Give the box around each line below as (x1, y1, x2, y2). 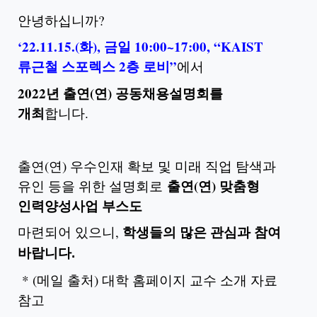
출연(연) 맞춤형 (167, 175, 260, 195)
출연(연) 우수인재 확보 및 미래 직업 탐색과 (18, 156, 276, 175)
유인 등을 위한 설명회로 (18, 176, 167, 195)
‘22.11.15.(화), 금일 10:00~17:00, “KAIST (18, 37, 263, 56)
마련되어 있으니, (18, 223, 122, 241)
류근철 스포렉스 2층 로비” (18, 57, 177, 76)
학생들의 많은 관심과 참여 (122, 225, 281, 240)
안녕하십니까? (18, 11, 104, 29)
